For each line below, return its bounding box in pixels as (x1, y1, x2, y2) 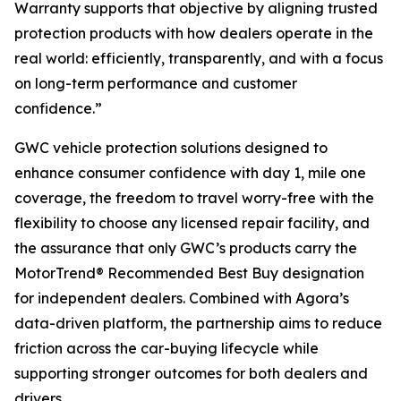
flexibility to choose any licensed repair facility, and (14, 214, 370, 232)
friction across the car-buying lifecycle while (14, 339, 319, 357)
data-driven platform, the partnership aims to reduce (14, 314, 382, 332)
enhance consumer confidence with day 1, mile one (14, 164, 366, 182)
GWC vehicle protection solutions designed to (14, 139, 328, 157)
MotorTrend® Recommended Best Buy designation (14, 264, 364, 282)
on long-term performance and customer (14, 74, 297, 92)
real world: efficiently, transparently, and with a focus (14, 49, 383, 67)
